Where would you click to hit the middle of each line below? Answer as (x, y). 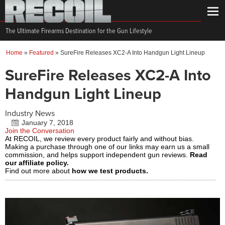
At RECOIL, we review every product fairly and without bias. (99, 139)
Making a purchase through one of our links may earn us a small (107, 147)
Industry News (30, 114)
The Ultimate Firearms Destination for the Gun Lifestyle (79, 31)
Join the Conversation (40, 131)
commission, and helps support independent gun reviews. (97, 155)
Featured (41, 53)
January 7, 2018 (47, 123)
